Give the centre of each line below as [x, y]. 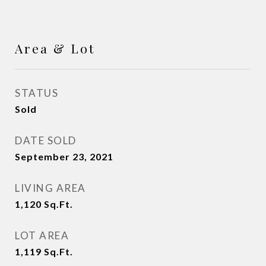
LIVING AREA [50, 188]
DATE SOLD [46, 141]
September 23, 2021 [64, 157]
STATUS [37, 93]
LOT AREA [42, 236]
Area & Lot [55, 48]
